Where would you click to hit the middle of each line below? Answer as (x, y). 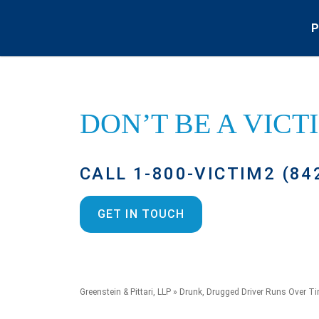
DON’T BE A (161, 124)
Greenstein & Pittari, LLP (125, 292)
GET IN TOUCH (141, 214)
